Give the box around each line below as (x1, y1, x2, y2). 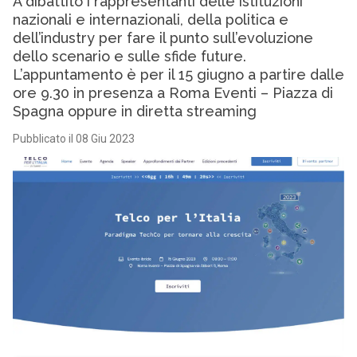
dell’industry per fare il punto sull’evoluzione (12, 29, 313, 46)
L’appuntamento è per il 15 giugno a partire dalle (12, 66, 344, 83)
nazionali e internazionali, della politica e (12, 11, 288, 28)
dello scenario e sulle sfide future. (12, 48, 246, 65)
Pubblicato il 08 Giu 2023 (12, 132, 135, 145)
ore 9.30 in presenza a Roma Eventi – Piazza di (12, 84, 333, 101)
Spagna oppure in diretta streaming (12, 103, 257, 120)
